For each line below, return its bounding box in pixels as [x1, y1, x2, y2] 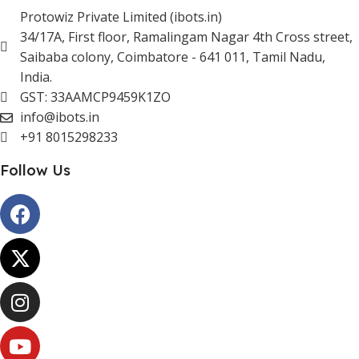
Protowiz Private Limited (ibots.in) [20, 8, 222, 26]
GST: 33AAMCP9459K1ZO [20, 88, 171, 107]
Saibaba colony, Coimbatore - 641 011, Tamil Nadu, [20, 48, 325, 67]
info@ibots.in [20, 108, 99, 127]
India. [20, 68, 52, 87]
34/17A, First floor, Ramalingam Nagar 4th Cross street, [20, 28, 353, 46]
